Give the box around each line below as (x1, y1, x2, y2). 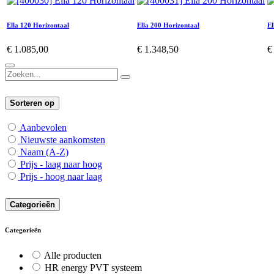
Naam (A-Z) (20, 147, 68, 158)
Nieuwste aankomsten (20, 135, 105, 146)
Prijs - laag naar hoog (20, 159, 102, 170)
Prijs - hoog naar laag (20, 171, 102, 182)
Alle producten (44, 250, 102, 261)
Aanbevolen (20, 122, 67, 133)
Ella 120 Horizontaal (7, 21, 69, 29)
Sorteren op (10, 98, 54, 108)
